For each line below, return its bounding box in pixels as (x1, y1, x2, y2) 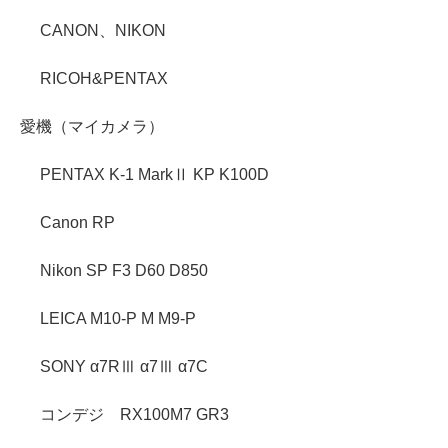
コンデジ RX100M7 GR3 (40, 405, 229, 423)
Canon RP (40, 213, 115, 231)
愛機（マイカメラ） (20, 117, 164, 135)
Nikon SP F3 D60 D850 (40, 261, 208, 279)
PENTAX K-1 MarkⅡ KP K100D (40, 165, 269, 183)
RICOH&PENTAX (40, 69, 168, 87)
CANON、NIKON (40, 21, 166, 39)
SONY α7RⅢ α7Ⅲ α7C (40, 357, 208, 375)
